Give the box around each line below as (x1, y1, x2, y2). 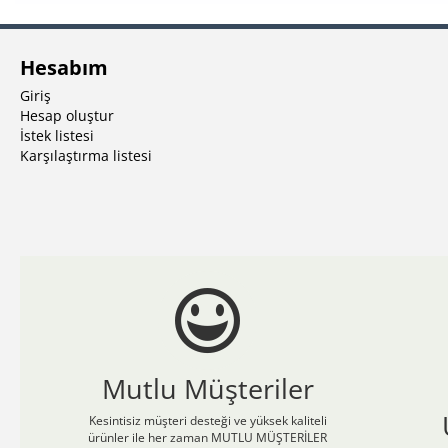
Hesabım (20, 53, 108, 81)
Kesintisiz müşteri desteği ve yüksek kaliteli (88, 411, 327, 429)
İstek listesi (20, 125, 94, 145)
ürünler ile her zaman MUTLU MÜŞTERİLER (88, 428, 327, 446)
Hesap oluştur (20, 105, 114, 125)
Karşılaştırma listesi (20, 145, 152, 165)
